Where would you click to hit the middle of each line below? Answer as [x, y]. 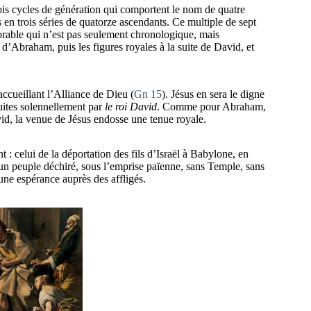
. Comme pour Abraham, [211, 107]
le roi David [131, 107]
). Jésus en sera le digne [213, 94]
